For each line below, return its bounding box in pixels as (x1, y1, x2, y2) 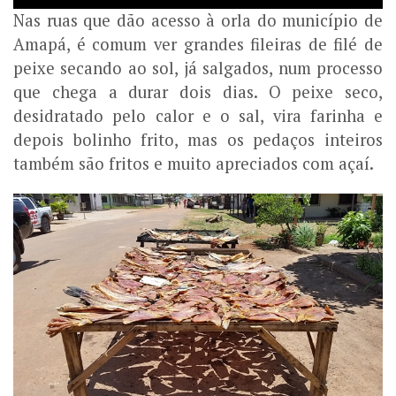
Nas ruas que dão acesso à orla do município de (13, 9, 383, 31)
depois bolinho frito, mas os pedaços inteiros (13, 128, 383, 150)
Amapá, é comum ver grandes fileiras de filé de (13, 33, 383, 55)
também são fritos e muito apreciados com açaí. (13, 152, 374, 174)
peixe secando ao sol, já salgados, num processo (13, 57, 383, 79)
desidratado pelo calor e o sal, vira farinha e (13, 104, 383, 126)
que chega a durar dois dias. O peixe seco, (13, 80, 383, 103)
